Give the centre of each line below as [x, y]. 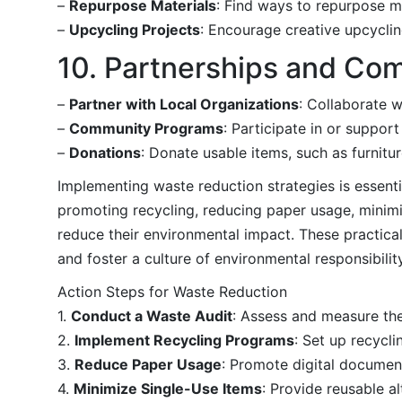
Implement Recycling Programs [184, 340]
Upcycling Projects [135, 29]
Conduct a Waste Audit [152, 315]
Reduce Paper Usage [148, 364]
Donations [105, 152]
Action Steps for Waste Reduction [172, 291]
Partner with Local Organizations [184, 104]
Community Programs [146, 128]
